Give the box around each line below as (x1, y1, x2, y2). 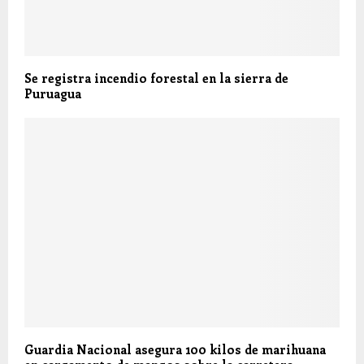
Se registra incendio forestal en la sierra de (24, 69, 288, 86)
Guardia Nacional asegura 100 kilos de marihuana (24, 341, 326, 358)
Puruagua (24, 84, 81, 102)
